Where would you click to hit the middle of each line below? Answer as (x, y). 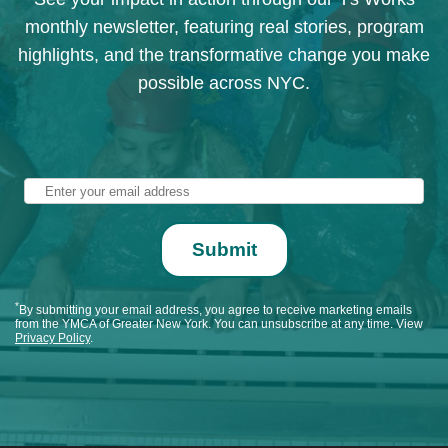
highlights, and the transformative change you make (224, 54)
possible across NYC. (224, 82)
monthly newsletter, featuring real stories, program (224, 26)
